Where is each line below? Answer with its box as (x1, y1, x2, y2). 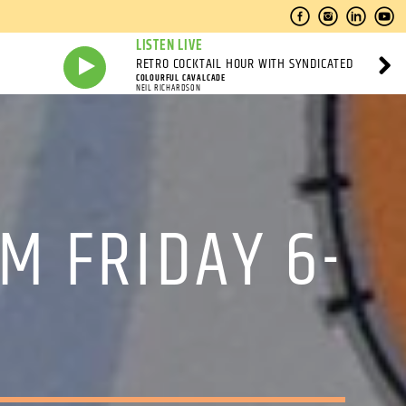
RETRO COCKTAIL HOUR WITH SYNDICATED (135, 53, 353, 75)
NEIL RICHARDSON (135, 81, 201, 95)
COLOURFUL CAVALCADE (135, 71, 227, 85)
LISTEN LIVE (135, 34, 203, 57)
